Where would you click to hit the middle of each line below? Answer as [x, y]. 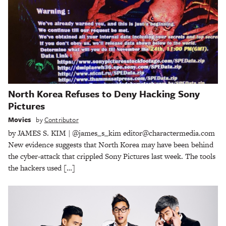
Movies [19, 120]
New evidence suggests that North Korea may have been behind [111, 145]
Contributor [61, 120]
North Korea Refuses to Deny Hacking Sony [104, 93]
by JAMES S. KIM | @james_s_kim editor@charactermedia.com [111, 133]
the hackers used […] [42, 168]
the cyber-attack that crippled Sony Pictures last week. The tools [112, 156]
